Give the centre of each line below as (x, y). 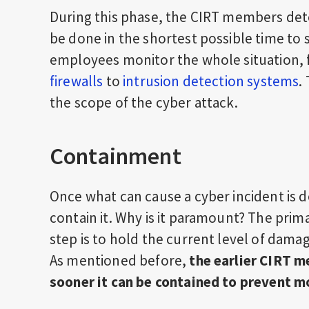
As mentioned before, (120, 260)
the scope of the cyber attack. (145, 102)
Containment (116, 156)
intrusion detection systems (211, 81)
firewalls (78, 81)
